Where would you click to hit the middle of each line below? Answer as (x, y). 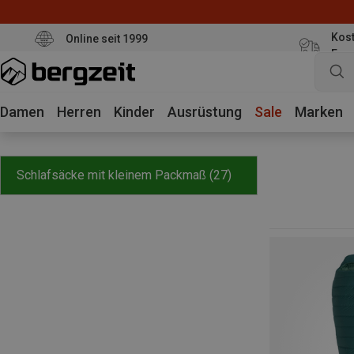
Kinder (134, 112)
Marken (319, 112)
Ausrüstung (205, 112)
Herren (79, 112)
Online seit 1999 (106, 38)
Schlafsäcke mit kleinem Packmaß (111, 175)
